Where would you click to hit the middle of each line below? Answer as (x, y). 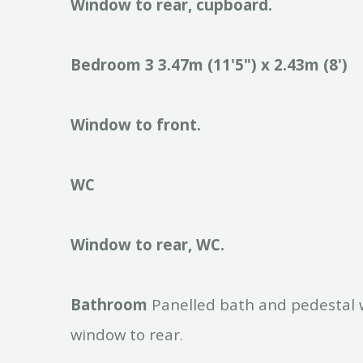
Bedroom (106, 64)
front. (179, 124)
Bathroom (109, 304)
